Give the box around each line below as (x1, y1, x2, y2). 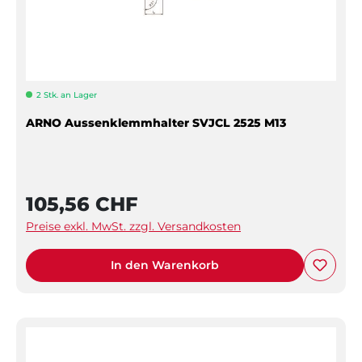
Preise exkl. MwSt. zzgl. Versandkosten (26, 218, 241, 234)
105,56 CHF (26, 192, 137, 216)
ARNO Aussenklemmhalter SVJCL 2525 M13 (26, 115, 286, 130)
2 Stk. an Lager (36, 89, 97, 100)
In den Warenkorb (111, 257, 219, 272)
